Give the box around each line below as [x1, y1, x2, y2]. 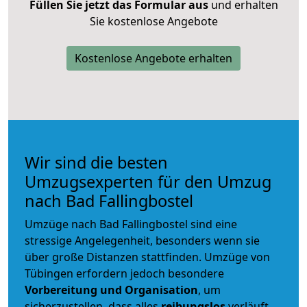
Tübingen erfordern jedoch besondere [25, 265, 224, 281]
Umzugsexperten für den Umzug [25, 170, 271, 193]
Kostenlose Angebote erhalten [75, 50, 232, 66]
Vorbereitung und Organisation [25, 282, 198, 297]
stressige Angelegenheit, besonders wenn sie [25, 232, 260, 248]
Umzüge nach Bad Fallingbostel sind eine [25, 216, 237, 232]
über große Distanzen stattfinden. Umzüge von [25, 249, 270, 265]
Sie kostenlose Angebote [89, 13, 218, 29]
